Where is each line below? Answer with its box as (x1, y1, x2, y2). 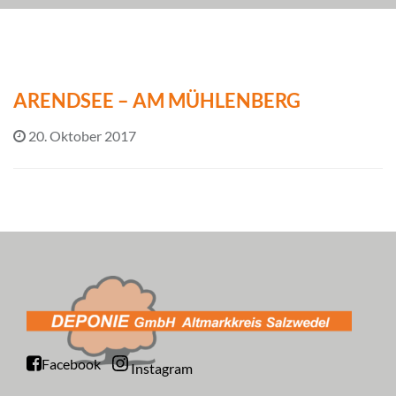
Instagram (131, 359, 193, 377)
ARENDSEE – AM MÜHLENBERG (13, 88, 301, 112)
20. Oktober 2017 (28, 126, 136, 144)
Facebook (42, 355, 101, 373)
